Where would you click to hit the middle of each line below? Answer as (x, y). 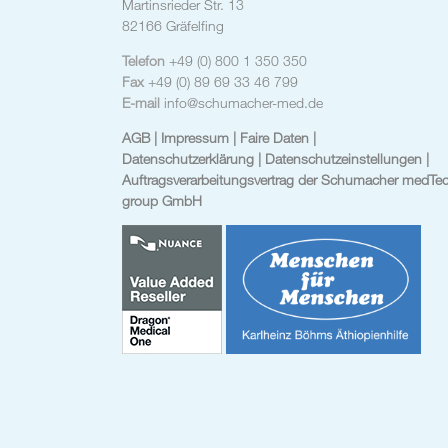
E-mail (143, 102)
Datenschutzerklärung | (193, 158)
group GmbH (162, 200)
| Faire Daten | (274, 137)
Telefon (145, 60)
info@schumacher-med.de (243, 102)
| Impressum (193, 137)
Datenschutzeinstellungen (345, 158)
